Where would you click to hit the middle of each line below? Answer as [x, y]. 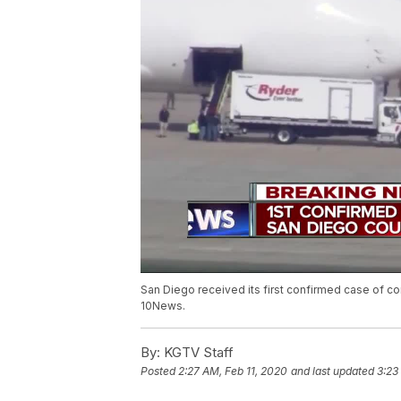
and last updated [333, 371]
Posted [159, 371]
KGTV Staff [197, 353]
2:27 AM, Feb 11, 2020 [233, 371]
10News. [163, 306]
